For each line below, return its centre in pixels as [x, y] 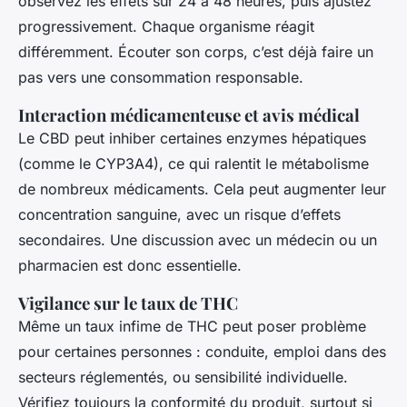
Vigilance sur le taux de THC [128, 303]
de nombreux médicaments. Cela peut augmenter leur [202, 189]
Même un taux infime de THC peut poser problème [192, 326]
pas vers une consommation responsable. [161, 77]
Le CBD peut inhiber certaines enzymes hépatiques [192, 138]
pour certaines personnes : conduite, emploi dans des [202, 351]
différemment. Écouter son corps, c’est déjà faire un [196, 51]
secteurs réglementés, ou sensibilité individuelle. [183, 377]
